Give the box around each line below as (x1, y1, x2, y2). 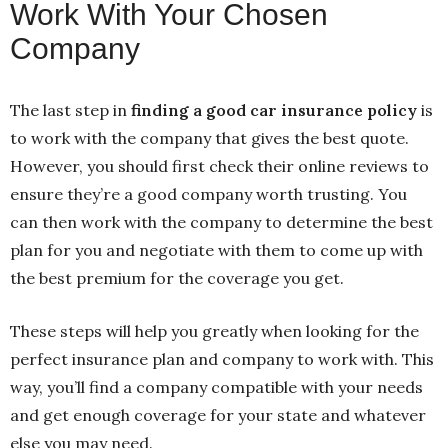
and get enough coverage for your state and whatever (10, 404, 426, 425)
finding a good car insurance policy (131, 99, 417, 120)
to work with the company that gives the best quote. (10, 127, 409, 148)
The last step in (10, 99, 131, 120)
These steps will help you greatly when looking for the (10, 320, 419, 341)
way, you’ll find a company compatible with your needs (10, 376, 423, 397)
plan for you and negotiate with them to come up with (10, 239, 423, 260)
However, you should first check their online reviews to (10, 155, 429, 176)
